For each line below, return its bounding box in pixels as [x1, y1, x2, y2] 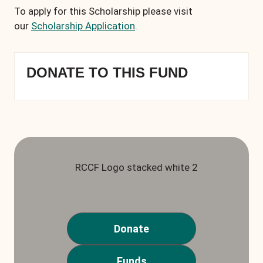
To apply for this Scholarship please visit [14, 5, 193, 18]
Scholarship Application [31, 20, 135, 32]
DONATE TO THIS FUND [26, 65, 188, 81]
